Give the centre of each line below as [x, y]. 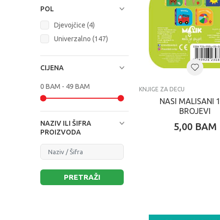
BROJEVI [195, 111]
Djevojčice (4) [74, 25]
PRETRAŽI [82, 177]
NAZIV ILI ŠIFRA [66, 123]
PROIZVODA [61, 132]
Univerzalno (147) [81, 39]
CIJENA [52, 68]
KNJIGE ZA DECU [162, 89]
